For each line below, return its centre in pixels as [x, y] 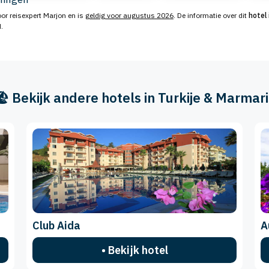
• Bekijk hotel [134, 250]
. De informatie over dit [211, 15]
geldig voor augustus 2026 [129, 15]
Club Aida [56, 226]
